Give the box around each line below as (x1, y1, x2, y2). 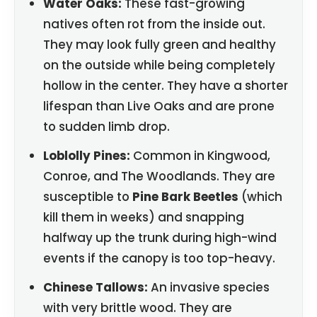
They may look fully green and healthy (43, 36, 276, 54)
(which (238, 188, 282, 206)
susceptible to (43, 188, 132, 206)
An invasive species (148, 279, 270, 296)
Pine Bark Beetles (132, 188, 238, 206)
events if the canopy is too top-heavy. (43, 250, 275, 267)
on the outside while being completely (43, 57, 275, 74)
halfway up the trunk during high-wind (43, 229, 277, 247)
